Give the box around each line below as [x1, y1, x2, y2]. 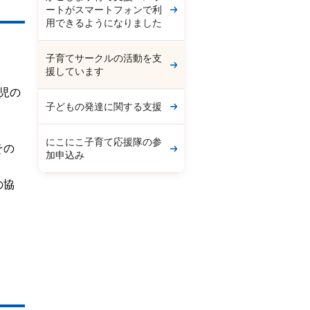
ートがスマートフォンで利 [46, 4, 162, 15]
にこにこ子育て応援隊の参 [46, 136, 162, 147]
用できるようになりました [46, 17, 162, 28]
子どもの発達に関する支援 [46, 101, 162, 112]
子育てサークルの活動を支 [46, 53, 162, 64]
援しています [46, 66, 104, 77]
